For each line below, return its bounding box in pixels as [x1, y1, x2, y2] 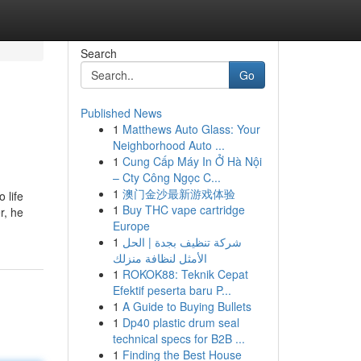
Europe [112, 218, 150, 234]
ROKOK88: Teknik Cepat [122, 266, 248, 282]
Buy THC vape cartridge [122, 201, 245, 218]
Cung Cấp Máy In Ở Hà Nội [122, 153, 262, 169]
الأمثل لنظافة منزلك [112, 250, 207, 266]
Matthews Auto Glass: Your [122, 121, 260, 137]
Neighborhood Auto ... [112, 137, 225, 153]
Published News [80, 105, 162, 121]
